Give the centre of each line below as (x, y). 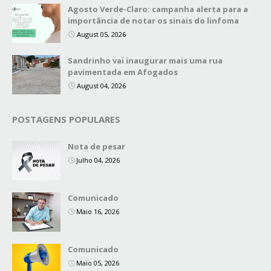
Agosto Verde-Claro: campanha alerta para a (158, 9)
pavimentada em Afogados (123, 72)
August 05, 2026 (101, 34)
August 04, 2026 (101, 86)
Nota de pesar (96, 146)
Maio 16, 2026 (98, 211)
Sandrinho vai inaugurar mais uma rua (145, 60)
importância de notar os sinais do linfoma (153, 21)
